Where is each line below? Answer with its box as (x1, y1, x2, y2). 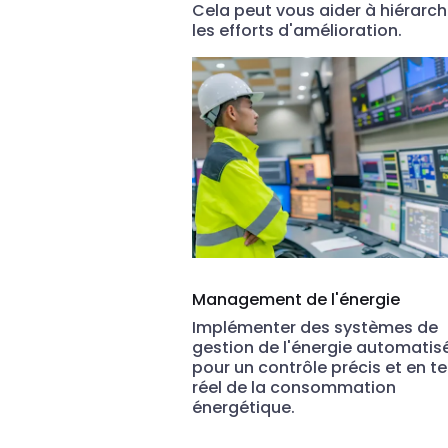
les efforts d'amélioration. (192, 19, 402, 43)
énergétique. (192, 396, 295, 420)
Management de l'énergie (192, 288, 400, 312)
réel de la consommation (192, 376, 396, 400)
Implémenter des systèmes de (192, 316, 438, 340)
